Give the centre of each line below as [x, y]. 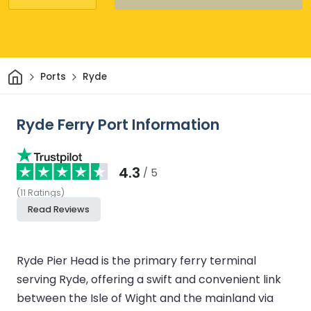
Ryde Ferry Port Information [118, 124]
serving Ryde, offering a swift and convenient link [149, 279]
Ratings [44, 192]
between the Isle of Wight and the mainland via [145, 298]
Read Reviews [59, 209]
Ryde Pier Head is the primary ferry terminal [136, 260]
